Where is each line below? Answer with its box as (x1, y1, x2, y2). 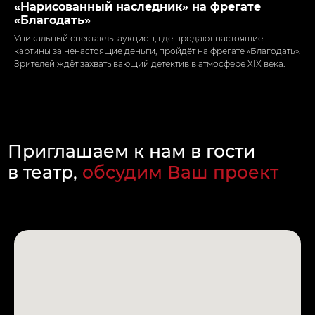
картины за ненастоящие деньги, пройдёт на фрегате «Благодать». (14, 45, 300, 56)
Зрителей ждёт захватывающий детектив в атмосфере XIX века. (14, 58, 285, 69)
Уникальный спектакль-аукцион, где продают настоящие (14, 32, 263, 44)
